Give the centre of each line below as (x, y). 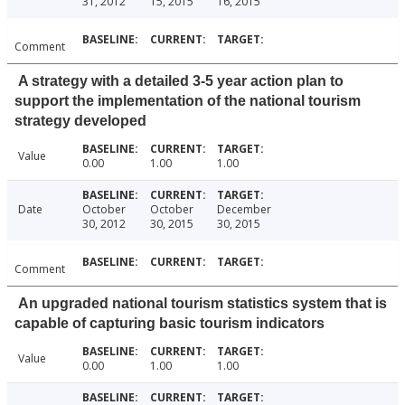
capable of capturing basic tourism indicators (170, 324)
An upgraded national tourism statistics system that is (202, 304)
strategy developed (80, 121)
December (245, 210)
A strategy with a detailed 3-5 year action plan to (181, 81)
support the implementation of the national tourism (188, 101)
